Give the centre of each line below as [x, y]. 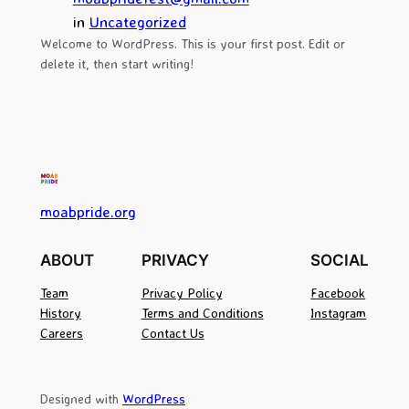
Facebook [338, 294]
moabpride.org [88, 211]
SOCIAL [340, 261]
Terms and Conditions [202, 314]
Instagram [339, 314]
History [60, 314]
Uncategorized [137, 22]
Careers [61, 334]
